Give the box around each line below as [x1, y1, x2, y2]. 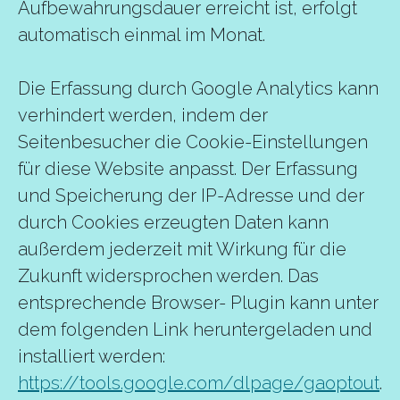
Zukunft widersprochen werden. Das [18, 265, 319, 287]
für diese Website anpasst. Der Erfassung [18, 158, 358, 179]
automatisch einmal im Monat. [18, 24, 265, 46]
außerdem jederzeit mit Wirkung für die [18, 238, 346, 260]
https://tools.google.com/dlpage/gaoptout [18, 372, 379, 394]
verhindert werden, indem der [18, 104, 268, 126]
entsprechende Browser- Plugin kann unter [18, 292, 379, 313]
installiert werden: [18, 346, 165, 367]
